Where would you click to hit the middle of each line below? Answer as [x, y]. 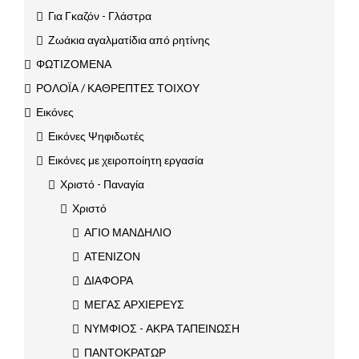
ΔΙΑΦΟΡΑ [109, 280]
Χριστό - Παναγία [102, 184]
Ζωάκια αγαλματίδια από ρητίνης [129, 39]
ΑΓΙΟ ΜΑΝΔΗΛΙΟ [128, 232]
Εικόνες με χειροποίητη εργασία [126, 159]
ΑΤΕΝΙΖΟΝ [112, 256]
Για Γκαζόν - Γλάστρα [100, 15]
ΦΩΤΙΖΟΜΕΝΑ [74, 63]
